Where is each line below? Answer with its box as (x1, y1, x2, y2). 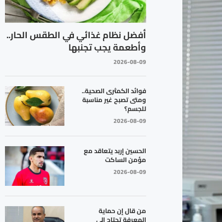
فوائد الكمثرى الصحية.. (81, 84, 146, 97)
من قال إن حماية (98, 204, 146, 217)
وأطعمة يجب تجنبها (68, 39, 146, 55)
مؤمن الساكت (105, 153, 146, 166)
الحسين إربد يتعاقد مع (83, 144, 146, 157)
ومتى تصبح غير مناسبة (82, 93, 146, 106)
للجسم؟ (124, 102, 146, 114)
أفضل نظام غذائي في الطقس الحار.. (6, 26, 146, 43)
